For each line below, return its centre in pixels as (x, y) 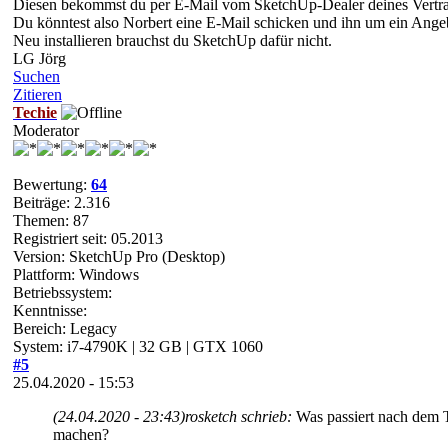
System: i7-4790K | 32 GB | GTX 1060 (138, 346)
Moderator (46, 130)
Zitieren (37, 94)
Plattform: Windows (76, 274)
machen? (81, 434)
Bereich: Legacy (65, 328)
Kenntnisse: (50, 310)
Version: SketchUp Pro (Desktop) (119, 256)
